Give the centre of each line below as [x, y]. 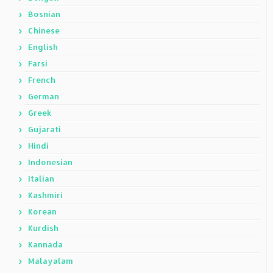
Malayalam [51, 261]
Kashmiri [45, 195]
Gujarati [44, 129]
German [44, 97]
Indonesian [50, 162]
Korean [42, 212]
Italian [41, 179]
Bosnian [44, 14]
